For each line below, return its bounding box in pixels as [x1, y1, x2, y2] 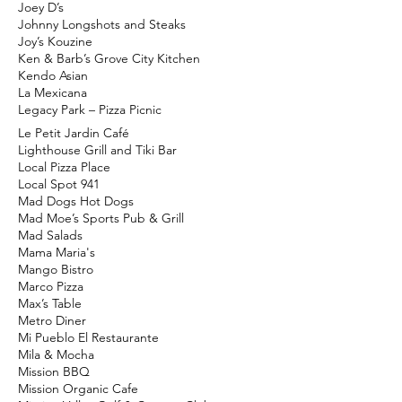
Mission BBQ [18, 363, 90, 380]
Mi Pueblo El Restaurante [18, 329, 159, 345]
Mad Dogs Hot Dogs [18, 193, 134, 209]
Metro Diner [18, 312, 86, 328]
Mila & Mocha [18, 346, 94, 363]
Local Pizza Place [18, 159, 110, 175]
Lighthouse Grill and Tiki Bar [18, 142, 177, 158]
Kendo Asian [18, 67, 88, 83]
